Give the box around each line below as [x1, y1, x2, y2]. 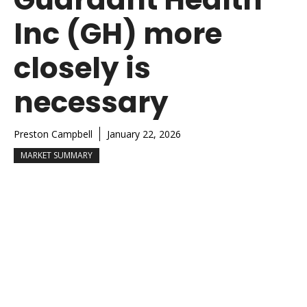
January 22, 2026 [107, 127, 181, 140]
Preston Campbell [14, 127, 93, 140]
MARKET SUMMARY [21, 149, 93, 161]
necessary [14, 82, 169, 123]
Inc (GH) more [14, 13, 222, 54]
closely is [14, 47, 151, 88]
